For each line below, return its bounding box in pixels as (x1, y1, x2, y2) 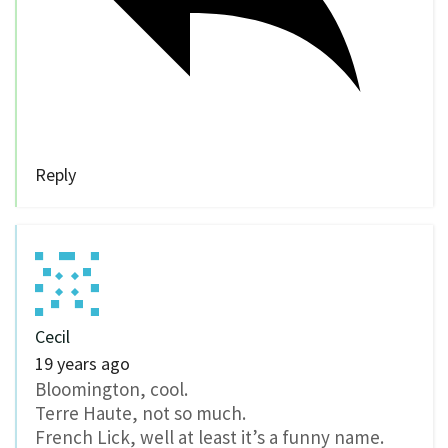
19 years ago (35, 351, 130, 375)
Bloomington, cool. (35, 376, 188, 401)
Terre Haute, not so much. (35, 400, 246, 425)
